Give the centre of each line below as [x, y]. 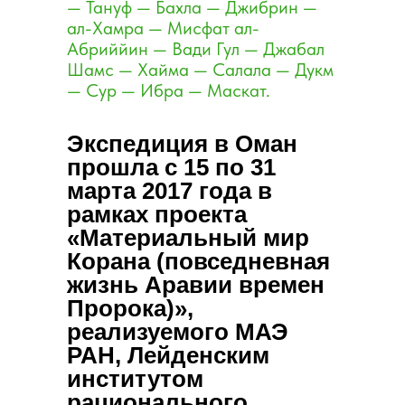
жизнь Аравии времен [196, 285]
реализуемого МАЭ [178, 332]
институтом [135, 379]
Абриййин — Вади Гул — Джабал [196, 49]
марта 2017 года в [170, 191]
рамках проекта [157, 214]
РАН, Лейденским [168, 355]
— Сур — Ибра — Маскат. [169, 90]
